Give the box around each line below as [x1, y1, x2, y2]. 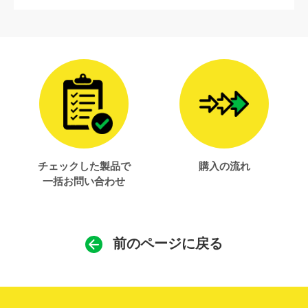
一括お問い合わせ [43, 175, 125, 188]
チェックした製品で [37, 160, 131, 173]
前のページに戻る [113, 235, 223, 252]
